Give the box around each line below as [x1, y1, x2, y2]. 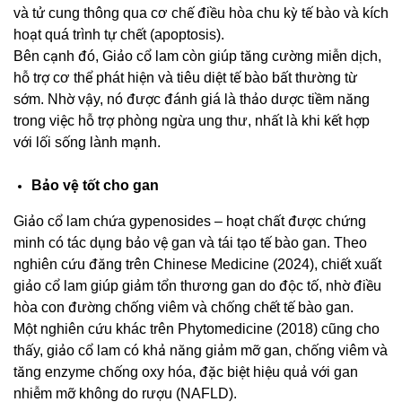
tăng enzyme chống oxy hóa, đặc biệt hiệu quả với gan [13, 364, 358, 380]
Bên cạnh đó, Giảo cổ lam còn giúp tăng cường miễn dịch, [13, 48, 381, 65]
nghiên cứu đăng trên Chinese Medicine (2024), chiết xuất [13, 257, 381, 273]
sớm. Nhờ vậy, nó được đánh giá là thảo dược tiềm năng [13, 92, 370, 108]
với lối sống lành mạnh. [13, 135, 161, 151]
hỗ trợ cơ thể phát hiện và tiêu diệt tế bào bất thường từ [13, 70, 357, 86]
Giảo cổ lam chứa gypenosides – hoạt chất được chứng [13, 214, 366, 230]
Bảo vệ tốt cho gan [31, 178, 159, 194]
